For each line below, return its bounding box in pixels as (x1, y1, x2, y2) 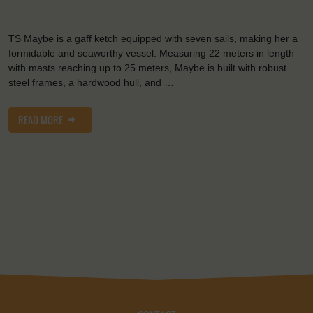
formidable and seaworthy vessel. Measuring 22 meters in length (8, 47, 294, 59)
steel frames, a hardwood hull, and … (8, 76, 174, 88)
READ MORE (18, 112, 65, 127)
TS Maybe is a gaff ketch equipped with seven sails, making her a (8, 32, 298, 44)
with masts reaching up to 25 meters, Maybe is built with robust (8, 61, 286, 73)
